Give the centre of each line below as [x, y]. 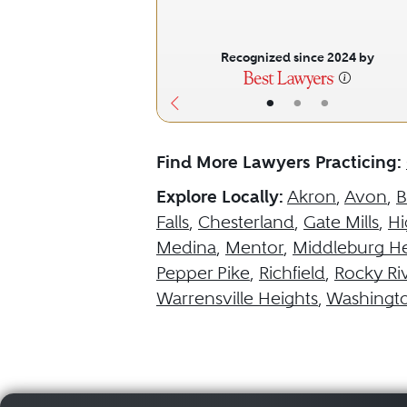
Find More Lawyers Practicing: [279, 162]
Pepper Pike [203, 273]
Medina [186, 248]
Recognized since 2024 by [297, 57]
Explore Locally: [220, 197]
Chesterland [246, 222]
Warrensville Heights [237, 298]
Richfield [292, 273]
